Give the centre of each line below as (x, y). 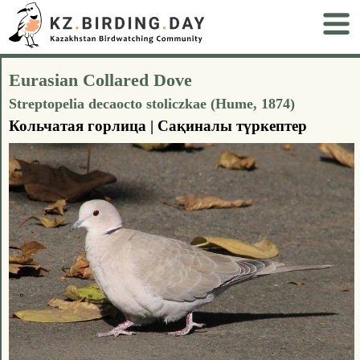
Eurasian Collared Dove (100, 80)
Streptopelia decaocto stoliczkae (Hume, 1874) (152, 103)
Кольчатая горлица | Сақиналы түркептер (158, 125)
